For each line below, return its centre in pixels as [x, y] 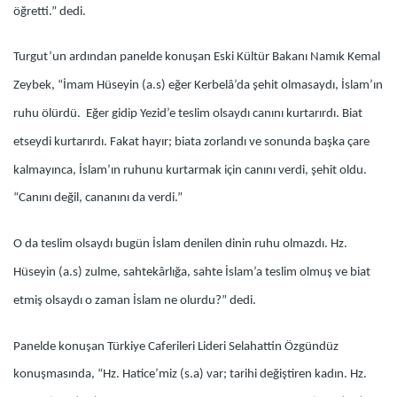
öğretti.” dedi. [50, 12]
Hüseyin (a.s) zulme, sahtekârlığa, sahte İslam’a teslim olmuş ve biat [192, 273]
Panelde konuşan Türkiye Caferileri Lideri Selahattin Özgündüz [176, 346]
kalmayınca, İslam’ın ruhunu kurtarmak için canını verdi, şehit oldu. [190, 170]
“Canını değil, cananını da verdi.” [98, 198]
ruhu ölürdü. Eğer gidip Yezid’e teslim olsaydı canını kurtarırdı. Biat [188, 114]
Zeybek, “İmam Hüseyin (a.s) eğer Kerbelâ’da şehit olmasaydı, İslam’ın [198, 86]
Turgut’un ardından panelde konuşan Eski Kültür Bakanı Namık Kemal [197, 58]
